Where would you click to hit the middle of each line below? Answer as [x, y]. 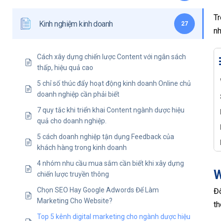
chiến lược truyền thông [73, 174]
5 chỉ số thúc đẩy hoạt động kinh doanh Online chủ [114, 84]
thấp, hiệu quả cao [65, 68]
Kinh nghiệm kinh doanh [76, 24]
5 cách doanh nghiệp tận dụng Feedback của [106, 137]
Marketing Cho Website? [75, 201]
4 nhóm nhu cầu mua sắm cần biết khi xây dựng [110, 164]
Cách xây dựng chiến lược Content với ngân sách [111, 57]
